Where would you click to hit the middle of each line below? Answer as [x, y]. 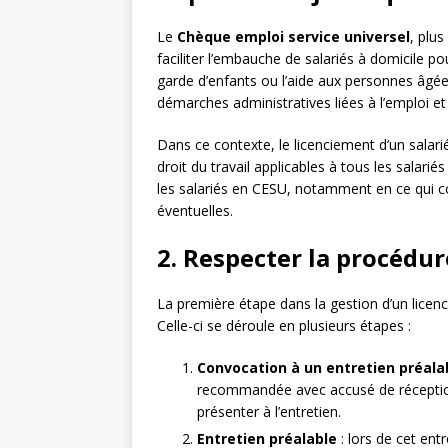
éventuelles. [195, 211]
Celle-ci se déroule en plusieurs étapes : [284, 326]
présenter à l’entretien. [269, 412]
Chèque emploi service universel [293, 37]
